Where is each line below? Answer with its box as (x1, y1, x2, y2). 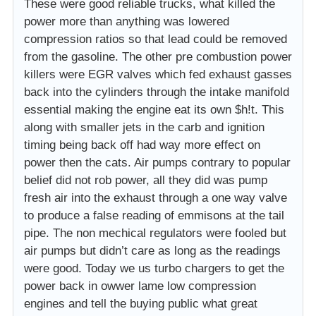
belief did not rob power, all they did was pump (24, 174, 267, 188)
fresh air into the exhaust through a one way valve (24, 191, 287, 205)
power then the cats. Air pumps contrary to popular (24, 156, 291, 170)
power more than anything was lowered (24, 15, 229, 29)
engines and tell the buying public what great (24, 297, 257, 311)
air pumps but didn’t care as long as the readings (24, 244, 281, 258)
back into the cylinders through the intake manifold (24, 85, 289, 99)
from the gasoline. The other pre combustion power (24, 50, 292, 64)
